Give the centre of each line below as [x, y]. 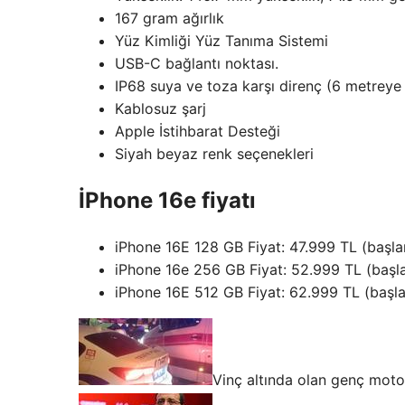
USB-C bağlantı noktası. [197, 64]
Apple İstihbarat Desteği [198, 132]
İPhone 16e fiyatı [167, 201]
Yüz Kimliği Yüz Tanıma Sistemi [221, 41]
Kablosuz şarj [160, 109]
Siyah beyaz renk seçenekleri [214, 154]
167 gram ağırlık [170, 19]
